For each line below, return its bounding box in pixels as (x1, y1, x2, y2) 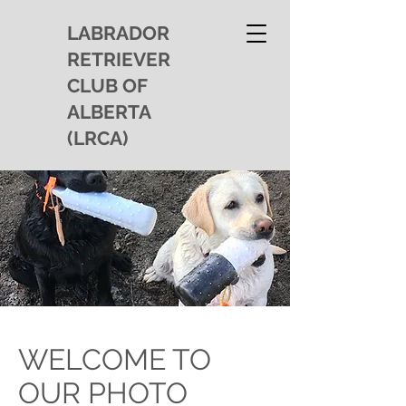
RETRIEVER (67, 48, 170, 71)
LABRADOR (67, 22, 169, 44)
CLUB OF (67, 74, 147, 97)
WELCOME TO (18, 343, 211, 376)
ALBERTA (67, 101, 151, 123)
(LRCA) (67, 127, 128, 150)
